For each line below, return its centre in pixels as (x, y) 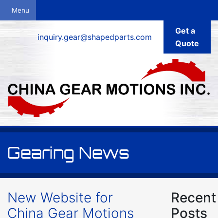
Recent (193, 197)
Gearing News (68, 153)
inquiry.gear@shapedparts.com (95, 37)
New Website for (60, 197)
